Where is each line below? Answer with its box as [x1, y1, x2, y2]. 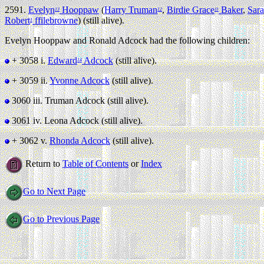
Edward [48, 55, 77, 65]
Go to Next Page [23, 186, 85, 197]
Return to [23, 159, 62, 169]
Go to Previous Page [23, 214, 100, 225]
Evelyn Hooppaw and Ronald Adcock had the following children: [5, 35, 250, 45]
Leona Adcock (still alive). [44, 115, 143, 126]
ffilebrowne [32, 15, 78, 25]
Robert [5, 15, 30, 25]
